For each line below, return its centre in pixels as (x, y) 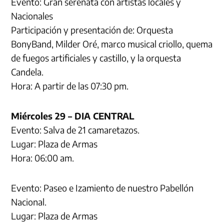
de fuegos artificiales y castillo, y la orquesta (96, 57)
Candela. (27, 71)
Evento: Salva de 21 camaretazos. (75, 129)
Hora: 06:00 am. (43, 157)
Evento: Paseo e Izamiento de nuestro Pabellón (102, 187)
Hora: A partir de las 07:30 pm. (70, 85)
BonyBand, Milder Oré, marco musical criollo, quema (112, 43)
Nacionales (32, 15)
